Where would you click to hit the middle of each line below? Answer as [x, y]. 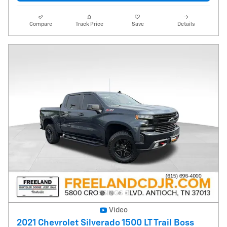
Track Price [89, 24]
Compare [41, 24]
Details [186, 24]
